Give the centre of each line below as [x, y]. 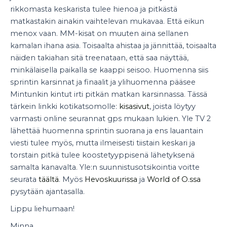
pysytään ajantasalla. [47, 191]
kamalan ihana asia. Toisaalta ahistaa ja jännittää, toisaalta [113, 45]
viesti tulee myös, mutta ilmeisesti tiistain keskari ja [103, 143]
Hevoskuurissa [111, 179]
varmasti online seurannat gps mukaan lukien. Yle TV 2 [110, 118]
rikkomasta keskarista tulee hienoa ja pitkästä [94, 9]
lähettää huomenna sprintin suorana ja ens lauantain [107, 130]
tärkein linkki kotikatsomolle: [64, 106]
